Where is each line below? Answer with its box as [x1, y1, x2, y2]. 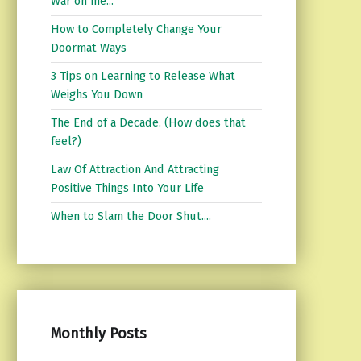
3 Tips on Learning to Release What [50, 68, 235, 84]
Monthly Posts [50, 324, 147, 342]
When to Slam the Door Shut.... [50, 209, 211, 224]
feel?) [50, 134, 81, 149]
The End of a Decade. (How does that [50, 115, 246, 131]
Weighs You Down [50, 87, 143, 102]
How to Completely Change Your [50, 22, 222, 37]
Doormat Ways [50, 40, 127, 56]
